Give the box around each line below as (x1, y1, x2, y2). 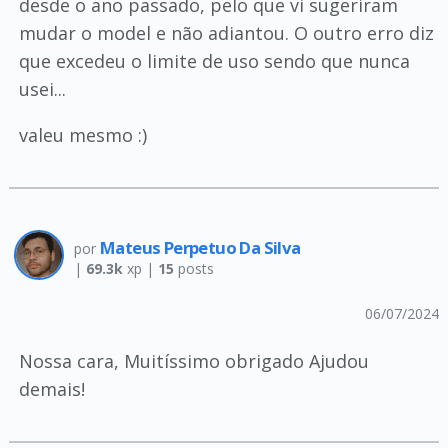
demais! (18, 377, 85, 401)
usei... (18, 77, 66, 101)
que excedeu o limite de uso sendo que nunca (18, 49, 410, 73)
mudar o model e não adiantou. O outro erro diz (18, 21, 434, 45)
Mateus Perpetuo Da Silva (99, 236, 301, 259)
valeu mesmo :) (18, 123, 147, 147)
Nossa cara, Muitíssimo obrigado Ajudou (18, 349, 369, 373)
